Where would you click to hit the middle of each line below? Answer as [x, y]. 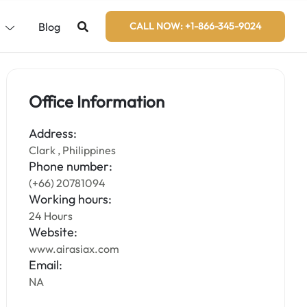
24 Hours [51, 216]
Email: [46, 265]
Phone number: [71, 166]
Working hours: [71, 199]
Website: [53, 232]
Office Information [97, 101]
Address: [53, 133]
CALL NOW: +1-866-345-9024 [195, 26]
